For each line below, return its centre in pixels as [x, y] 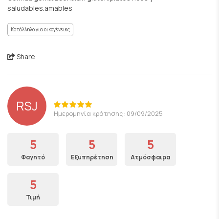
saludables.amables [40, 8]
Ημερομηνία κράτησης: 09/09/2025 [108, 113]
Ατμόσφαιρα [150, 157]
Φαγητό [33, 157]
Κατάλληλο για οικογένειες [40, 29]
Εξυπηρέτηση [92, 157]
